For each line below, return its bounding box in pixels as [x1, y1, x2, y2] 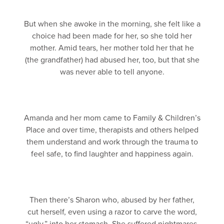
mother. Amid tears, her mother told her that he [30, 43, 194, 53]
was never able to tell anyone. [59, 67, 164, 77]
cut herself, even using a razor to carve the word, [27, 207, 197, 217]
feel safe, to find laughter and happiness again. [30, 149, 193, 159]
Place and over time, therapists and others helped [25, 125, 198, 135]
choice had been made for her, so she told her [32, 31, 192, 41]
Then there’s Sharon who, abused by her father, [29, 195, 194, 205]
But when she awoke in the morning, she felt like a [23, 19, 200, 29]
